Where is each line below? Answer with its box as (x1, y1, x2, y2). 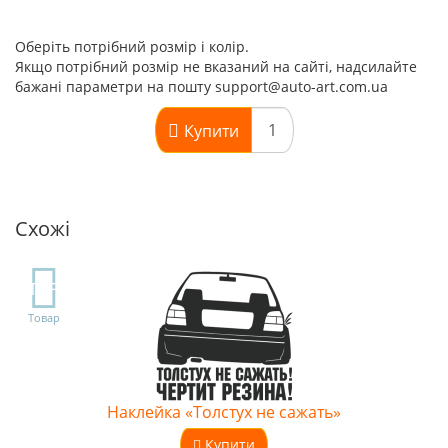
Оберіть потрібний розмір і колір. (15, 37, 249, 56)
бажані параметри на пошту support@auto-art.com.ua (15, 77, 388, 96)
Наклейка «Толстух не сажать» (107, 401, 341, 423)
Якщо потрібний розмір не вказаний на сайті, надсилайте (15, 57, 417, 76)
